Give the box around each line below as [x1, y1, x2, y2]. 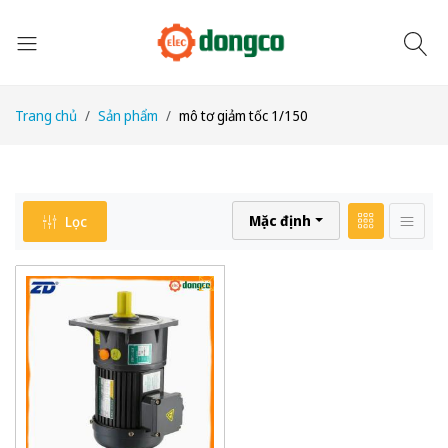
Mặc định [249, 211, 312, 230]
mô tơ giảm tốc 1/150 [179, 106, 308, 125]
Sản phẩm [98, 106, 158, 125]
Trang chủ [15, 106, 77, 125]
